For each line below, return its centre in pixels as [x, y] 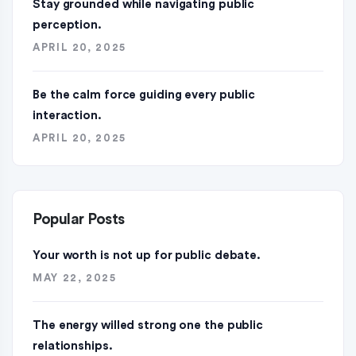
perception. [67, 25]
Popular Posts [79, 220]
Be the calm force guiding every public [144, 95]
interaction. [67, 116]
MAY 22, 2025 [75, 278]
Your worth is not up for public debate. [147, 256]
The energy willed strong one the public [148, 326]
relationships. [73, 346]
